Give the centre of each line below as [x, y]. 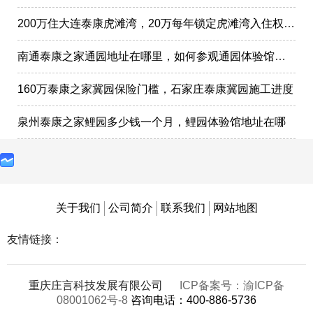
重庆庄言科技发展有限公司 [97, 286]
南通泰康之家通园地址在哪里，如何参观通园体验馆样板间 [280, 57]
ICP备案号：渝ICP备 [232, 286]
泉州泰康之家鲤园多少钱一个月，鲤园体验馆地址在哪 [152, 122]
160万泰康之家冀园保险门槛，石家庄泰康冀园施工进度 [155, 89]
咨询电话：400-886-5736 [194, 300]
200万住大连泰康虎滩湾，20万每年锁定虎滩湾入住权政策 [289, 24]
